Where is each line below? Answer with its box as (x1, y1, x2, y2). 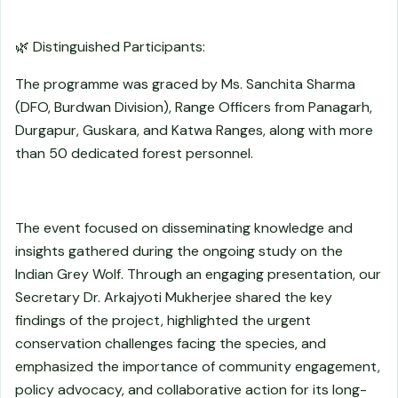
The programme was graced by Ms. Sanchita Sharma (15, 75, 355, 93)
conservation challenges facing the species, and (15, 334, 326, 353)
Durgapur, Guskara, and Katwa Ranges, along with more (15, 121, 373, 139)
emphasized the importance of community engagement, (15, 357, 380, 376)
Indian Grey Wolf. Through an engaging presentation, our (15, 265, 381, 283)
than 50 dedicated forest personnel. (15, 144, 253, 163)
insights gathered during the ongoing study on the (15, 242, 343, 260)
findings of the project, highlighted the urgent (15, 311, 311, 330)
